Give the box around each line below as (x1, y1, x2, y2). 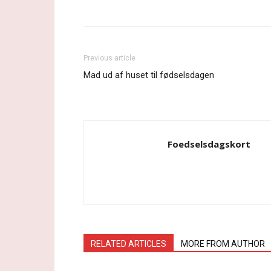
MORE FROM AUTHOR (181, 239, 265, 249)
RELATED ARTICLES (91, 239, 166, 249)
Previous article (83, 54, 135, 62)
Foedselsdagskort (168, 138, 250, 150)
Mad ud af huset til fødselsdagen (83, 70, 214, 80)
